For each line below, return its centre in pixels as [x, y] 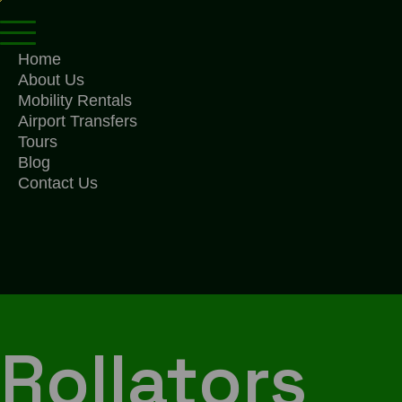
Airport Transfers [78, 121]
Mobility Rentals [75, 100]
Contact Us [58, 183]
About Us [51, 80]
